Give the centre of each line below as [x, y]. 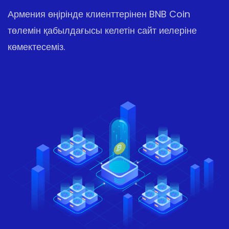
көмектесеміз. [36, 47]
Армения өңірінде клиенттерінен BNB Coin [99, 14]
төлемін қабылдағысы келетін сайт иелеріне [102, 30]
